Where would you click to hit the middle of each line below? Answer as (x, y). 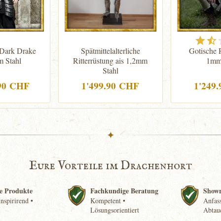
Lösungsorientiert (115, 210)
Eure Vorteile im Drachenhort (110, 166)
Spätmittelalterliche (110, 51)
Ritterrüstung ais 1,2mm (110, 60)
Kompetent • (108, 201)
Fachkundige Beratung (125, 191)
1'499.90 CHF (110, 86)
